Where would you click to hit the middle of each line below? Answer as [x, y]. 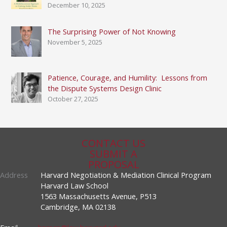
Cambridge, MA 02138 [78, 207]
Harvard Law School [74, 185]
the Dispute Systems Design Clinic [105, 88]
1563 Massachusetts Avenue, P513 [99, 196]
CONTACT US [113, 143]
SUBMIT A [113, 154]
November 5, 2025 [75, 42]
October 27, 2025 [73, 99]
